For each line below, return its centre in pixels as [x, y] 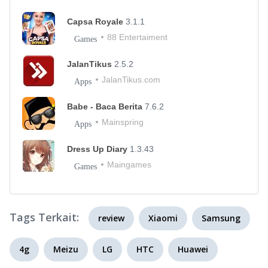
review [111, 218]
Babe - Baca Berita [106, 106]
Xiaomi [163, 218]
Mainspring [123, 122]
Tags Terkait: [44, 217]
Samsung [221, 218]
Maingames [129, 164]
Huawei [193, 249]
